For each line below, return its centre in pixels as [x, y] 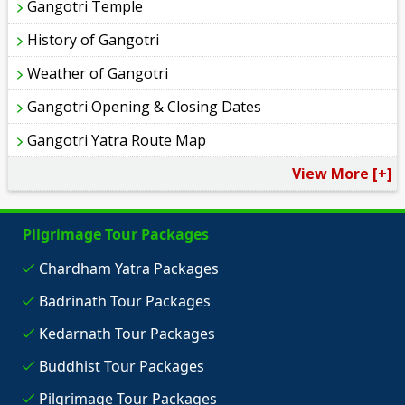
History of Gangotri [94, 40]
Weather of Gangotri [98, 74]
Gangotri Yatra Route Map [117, 141]
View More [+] [342, 174]
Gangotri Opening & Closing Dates [145, 107]
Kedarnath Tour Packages [127, 334]
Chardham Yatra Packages [128, 269]
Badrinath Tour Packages [124, 301]
